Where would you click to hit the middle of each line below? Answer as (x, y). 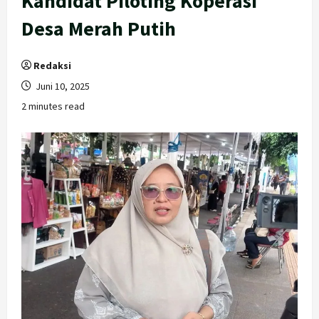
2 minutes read (53, 106)
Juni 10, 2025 (62, 86)
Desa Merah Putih (99, 28)
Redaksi (52, 66)
